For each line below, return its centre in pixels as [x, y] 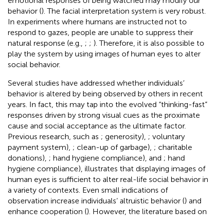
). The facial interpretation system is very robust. [124, 11]
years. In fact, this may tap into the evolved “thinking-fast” [108, 104]
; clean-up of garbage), [113, 147]
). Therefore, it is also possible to [149, 43]
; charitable [173, 147]
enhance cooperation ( [47, 211]
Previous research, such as [54, 136]
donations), [28, 158]
